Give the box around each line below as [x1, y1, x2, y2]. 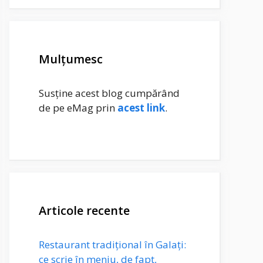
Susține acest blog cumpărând [39, 86, 180, 100]
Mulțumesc [39, 51, 103, 67]
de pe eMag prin [39, 101, 117, 114]
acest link [117, 101, 165, 114]
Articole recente [39, 202, 130, 218]
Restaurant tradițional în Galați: [39, 237, 186, 251]
